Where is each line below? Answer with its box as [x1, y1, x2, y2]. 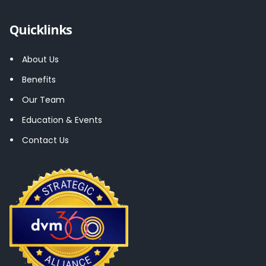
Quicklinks [9, 21, 72, 38]
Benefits [22, 73, 56, 85]
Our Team [22, 93, 65, 106]
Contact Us [22, 134, 69, 146]
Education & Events [22, 113, 102, 126]
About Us [22, 53, 59, 65]
